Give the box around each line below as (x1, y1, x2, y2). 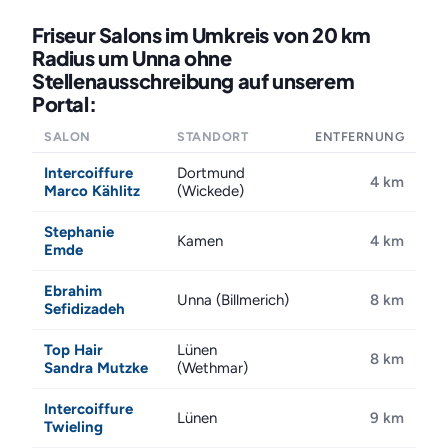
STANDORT (177, 129, 248, 144)
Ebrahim (44, 282, 102, 300)
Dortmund (177, 164, 245, 182)
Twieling (44, 418, 103, 436)
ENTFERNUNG (315, 129, 404, 144)
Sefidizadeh (44, 300, 125, 318)
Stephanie (44, 223, 114, 241)
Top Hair (44, 341, 103, 359)
